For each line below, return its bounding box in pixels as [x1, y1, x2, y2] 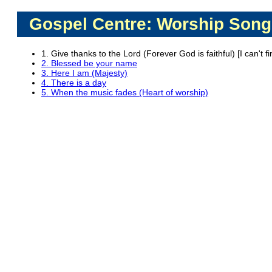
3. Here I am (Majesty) [41, 67, 127, 78]
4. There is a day [41, 77, 106, 87]
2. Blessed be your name [41, 58, 137, 68]
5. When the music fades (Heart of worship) [41, 87, 208, 97]
